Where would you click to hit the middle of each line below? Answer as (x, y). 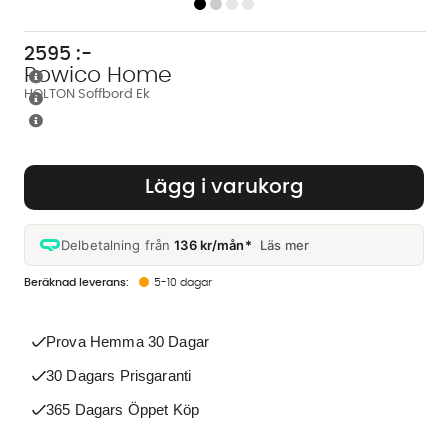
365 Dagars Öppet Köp (122, 409)
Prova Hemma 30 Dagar (127, 341)
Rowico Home (98, 74)
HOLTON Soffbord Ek (87, 94)
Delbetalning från (118, 244)
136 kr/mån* (213, 244)
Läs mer (284, 244)
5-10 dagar (183, 282)
